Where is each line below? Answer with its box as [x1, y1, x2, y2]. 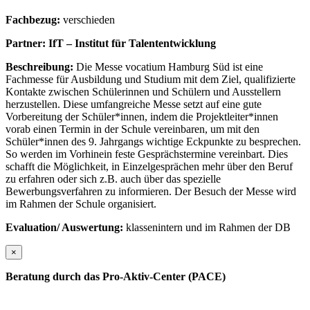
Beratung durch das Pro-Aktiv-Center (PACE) [6, 270, 226, 282]
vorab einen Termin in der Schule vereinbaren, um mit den [6, 122, 259, 135]
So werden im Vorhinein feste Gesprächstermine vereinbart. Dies [6, 147, 288, 160]
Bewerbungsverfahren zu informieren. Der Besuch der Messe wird [6, 185, 296, 197]
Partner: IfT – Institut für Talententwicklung [6, 37, 216, 49]
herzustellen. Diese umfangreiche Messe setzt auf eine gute [6, 98, 262, 110]
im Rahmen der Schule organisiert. [6, 197, 156, 210]
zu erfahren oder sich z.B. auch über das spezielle [6, 172, 221, 185]
